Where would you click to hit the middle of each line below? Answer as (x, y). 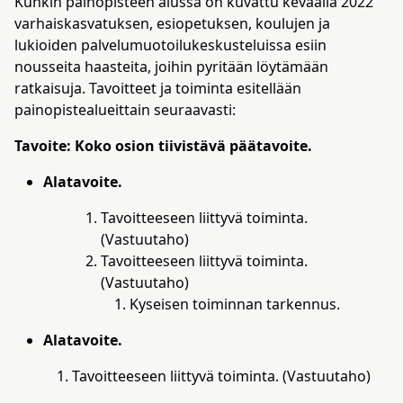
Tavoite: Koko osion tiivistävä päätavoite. (163, 146)
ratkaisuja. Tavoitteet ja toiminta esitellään (158, 88)
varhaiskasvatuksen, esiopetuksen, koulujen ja (172, 23)
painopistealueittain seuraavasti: (125, 110)
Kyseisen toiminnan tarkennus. (237, 304)
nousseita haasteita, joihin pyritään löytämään (171, 67)
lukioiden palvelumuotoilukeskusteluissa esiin (170, 45)
